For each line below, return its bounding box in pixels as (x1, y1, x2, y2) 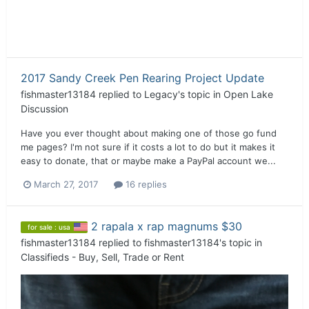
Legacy (144, 88, 178, 101)
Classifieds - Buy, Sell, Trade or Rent (21, 250, 184, 263)
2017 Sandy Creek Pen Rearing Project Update (21, 71, 264, 86)
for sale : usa (28, 222, 70, 231)
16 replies (123, 179, 167, 190)
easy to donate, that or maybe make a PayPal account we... (21, 155, 276, 167)
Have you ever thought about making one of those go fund (21, 128, 277, 139)
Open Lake (223, 88, 273, 101)
